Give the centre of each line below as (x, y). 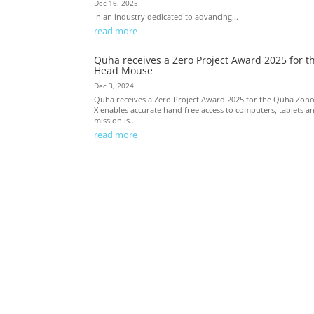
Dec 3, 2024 (114, 86)
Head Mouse (124, 71)
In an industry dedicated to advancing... (166, 17)
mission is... (115, 121)
